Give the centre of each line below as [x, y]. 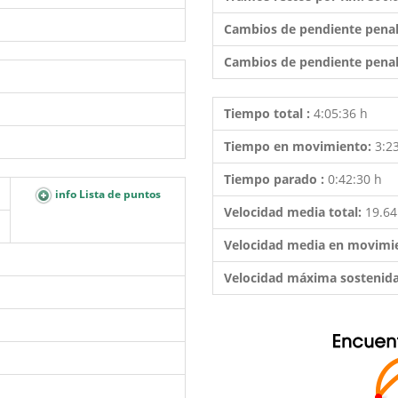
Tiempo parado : [276, 179]
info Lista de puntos [107, 194]
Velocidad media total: [295, 212]
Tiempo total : [269, 113]
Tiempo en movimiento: [299, 146]
